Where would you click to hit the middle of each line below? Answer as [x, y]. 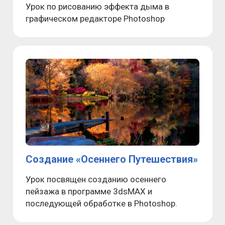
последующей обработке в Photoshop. [101, 203]
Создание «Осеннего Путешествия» [112, 159]
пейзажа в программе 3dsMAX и [89, 191]
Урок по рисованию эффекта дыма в [97, 6]
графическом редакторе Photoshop [95, 18]
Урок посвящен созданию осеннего [96, 179]
